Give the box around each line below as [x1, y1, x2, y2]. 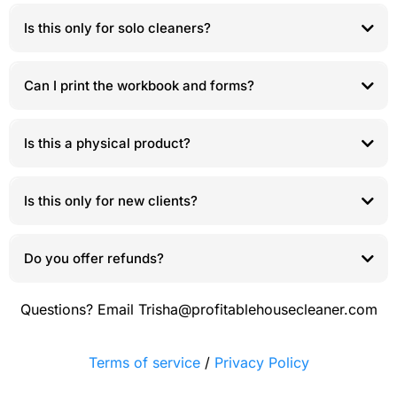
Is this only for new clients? [23, 191, 198, 209]
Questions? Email [19, 300, 138, 318]
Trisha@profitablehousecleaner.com [137, 300, 378, 318]
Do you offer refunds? [23, 249, 164, 267]
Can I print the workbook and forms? [23, 76, 254, 94]
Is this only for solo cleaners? [23, 19, 211, 36]
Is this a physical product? [23, 134, 191, 152]
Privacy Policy [214, 354, 309, 371]
